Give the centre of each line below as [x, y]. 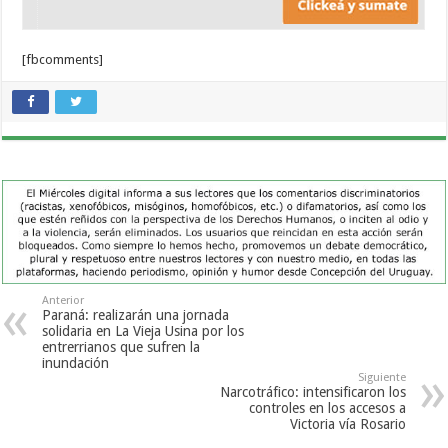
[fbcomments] [63, 60]
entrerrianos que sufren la [121, 347]
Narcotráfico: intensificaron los [312, 392]
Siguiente [381, 378]
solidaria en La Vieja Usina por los [143, 331]
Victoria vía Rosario [347, 424]
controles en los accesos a [327, 408]
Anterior [63, 301]
